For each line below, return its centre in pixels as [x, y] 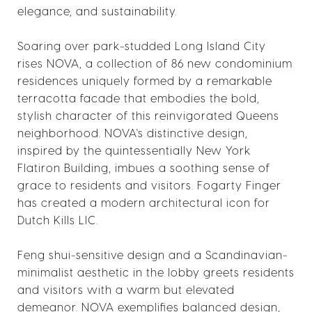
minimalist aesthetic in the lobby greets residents [156, 272]
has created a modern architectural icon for [144, 202]
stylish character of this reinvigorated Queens [148, 115]
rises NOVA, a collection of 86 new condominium [155, 63]
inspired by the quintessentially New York [134, 150]
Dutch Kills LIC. [58, 220]
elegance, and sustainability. [97, 11]
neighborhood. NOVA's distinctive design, [133, 133]
